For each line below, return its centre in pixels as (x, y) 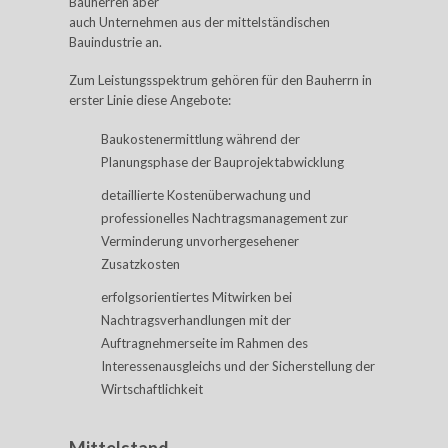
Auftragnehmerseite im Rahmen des (204, 343)
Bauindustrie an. (115, 42)
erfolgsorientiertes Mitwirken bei (196, 297)
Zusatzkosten (140, 264)
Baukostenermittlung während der (200, 139)
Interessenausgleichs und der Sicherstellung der (238, 366)
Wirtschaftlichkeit (152, 389)
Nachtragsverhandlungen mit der (196, 320)
